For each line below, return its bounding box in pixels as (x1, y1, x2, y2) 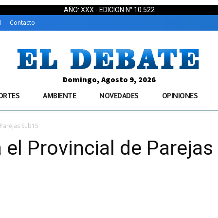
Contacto (10, 18, 35, 27)
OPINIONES (162, 93, 198, 102)
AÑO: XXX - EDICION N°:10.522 (63, 6, 155, 14)
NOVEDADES (99, 93, 139, 102)
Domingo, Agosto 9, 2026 (62, 74, 156, 85)
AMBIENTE (43, 93, 76, 102)
